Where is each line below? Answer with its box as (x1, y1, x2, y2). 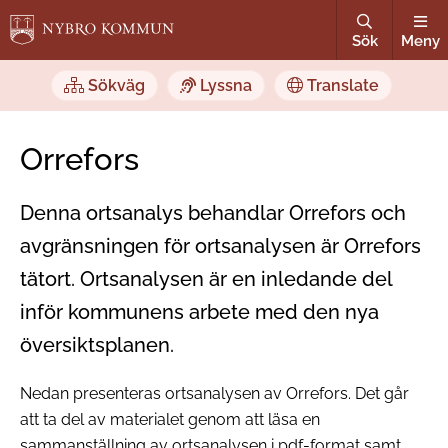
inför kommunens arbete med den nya (20, 300, 379, 325)
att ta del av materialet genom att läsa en (20, 409, 320, 429)
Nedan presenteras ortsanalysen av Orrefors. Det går (20, 383, 409, 403)
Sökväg (84, 76, 145, 95)
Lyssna (196, 76, 252, 95)
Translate (303, 76, 379, 95)
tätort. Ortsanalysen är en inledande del (20, 267, 392, 292)
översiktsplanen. (20, 333, 174, 358)
